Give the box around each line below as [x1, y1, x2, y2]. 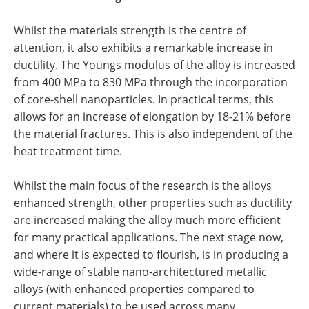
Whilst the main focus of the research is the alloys [14, 178, 272, 194]
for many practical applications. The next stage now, [14, 230, 283, 246]
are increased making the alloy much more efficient [14, 212, 281, 228]
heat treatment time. [14, 143, 122, 159]
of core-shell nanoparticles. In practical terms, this [14, 92, 274, 108]
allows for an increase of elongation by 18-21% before [14, 109, 291, 125]
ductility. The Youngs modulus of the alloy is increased [14, 57, 295, 73]
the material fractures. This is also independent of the [14, 126, 292, 142]
